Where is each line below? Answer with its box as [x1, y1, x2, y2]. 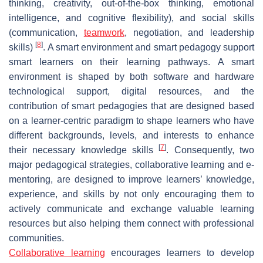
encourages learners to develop [104, 247, 255, 258]
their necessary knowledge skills [9, 144, 159, 155]
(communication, [9, 27, 84, 38]
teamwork [83, 27, 124, 38]
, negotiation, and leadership [124, 27, 254, 38]
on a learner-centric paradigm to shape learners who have [9, 115, 254, 126]
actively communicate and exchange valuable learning [9, 203, 254, 214]
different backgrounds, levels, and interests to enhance [9, 130, 254, 140]
